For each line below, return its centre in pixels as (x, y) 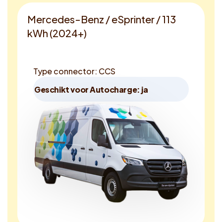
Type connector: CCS (74, 71)
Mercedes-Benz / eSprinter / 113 (102, 19)
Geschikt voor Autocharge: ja (91, 89)
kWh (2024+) (57, 33)
